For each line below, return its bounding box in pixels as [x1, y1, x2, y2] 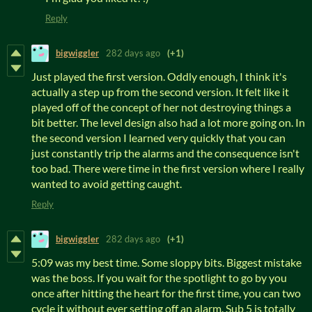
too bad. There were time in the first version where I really [31, 161, 304, 175]
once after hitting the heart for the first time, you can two [31, 286, 301, 299]
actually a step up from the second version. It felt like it [31, 84, 289, 98]
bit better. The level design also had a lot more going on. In [31, 115, 305, 129]
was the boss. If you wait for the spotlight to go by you [31, 270, 287, 284]
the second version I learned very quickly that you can [31, 130, 286, 144]
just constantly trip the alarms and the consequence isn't [31, 146, 299, 159]
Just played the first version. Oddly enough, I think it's [31, 69, 287, 83]
